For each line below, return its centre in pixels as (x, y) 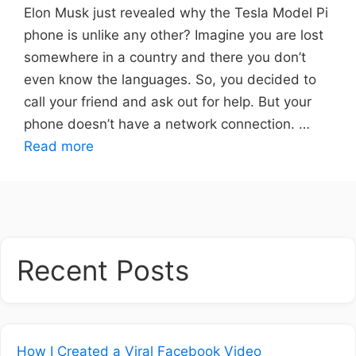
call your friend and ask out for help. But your (168, 102)
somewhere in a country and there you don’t (165, 58)
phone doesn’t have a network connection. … (167, 124)
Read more (59, 147)
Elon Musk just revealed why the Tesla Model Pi (176, 13)
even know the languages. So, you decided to (170, 80)
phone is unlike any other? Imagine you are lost (174, 35)
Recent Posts (103, 271)
